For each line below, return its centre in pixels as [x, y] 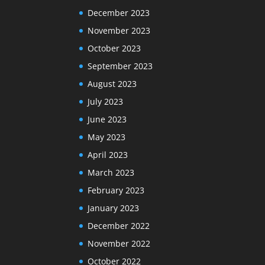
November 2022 [119, 243]
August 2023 [112, 83]
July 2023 [106, 101]
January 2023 [114, 208]
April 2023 [108, 154]
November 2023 [119, 30]
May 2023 [107, 137]
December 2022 [119, 225]
